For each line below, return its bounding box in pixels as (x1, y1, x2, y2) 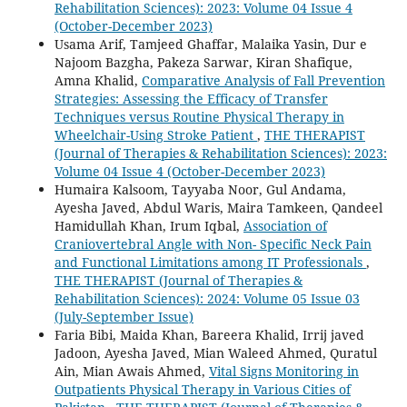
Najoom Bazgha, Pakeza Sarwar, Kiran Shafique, (54, 53, 352, 71)
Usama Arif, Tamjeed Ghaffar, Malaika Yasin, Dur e (54, 35, 367, 53)
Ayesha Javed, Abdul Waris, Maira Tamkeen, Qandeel (54, 198, 382, 216)
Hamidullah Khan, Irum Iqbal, (54, 216, 243, 234)
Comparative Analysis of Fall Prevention (141, 71, 385, 89)
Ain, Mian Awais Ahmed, (54, 362, 209, 380)
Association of (243, 216, 327, 234)
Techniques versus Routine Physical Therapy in (54, 107, 344, 125)
